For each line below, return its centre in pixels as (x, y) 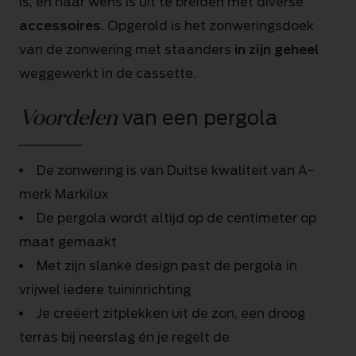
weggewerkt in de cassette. (108, 74)
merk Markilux (64, 194)
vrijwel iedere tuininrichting (105, 290)
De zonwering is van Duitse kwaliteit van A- (175, 170)
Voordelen (68, 118)
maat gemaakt (68, 242)
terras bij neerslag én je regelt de (124, 337)
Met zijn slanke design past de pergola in (167, 266)
